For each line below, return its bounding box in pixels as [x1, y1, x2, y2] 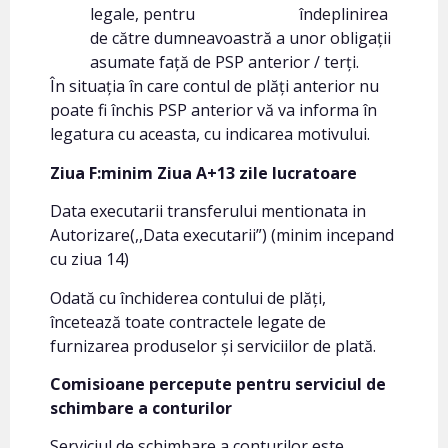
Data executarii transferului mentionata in [50, 200, 366, 223]
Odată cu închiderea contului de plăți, [50, 286, 326, 309]
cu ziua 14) [50, 248, 129, 271]
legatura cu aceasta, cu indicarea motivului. [50, 123, 370, 146]
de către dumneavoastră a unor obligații [90, 27, 391, 50]
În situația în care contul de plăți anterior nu [50, 75, 379, 98]
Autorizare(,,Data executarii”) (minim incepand [50, 224, 394, 247]
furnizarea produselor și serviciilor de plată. [50, 334, 376, 357]
